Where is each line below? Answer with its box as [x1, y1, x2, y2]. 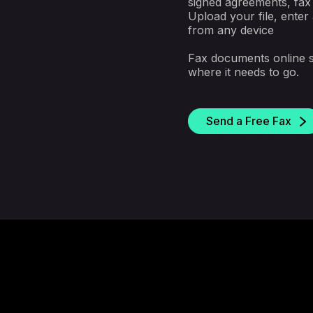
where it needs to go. [188, 64, 300, 79]
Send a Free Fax [206, 113, 292, 128]
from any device [188, 22, 275, 37]
